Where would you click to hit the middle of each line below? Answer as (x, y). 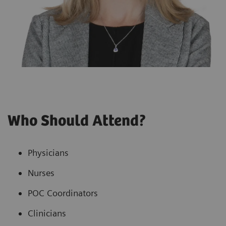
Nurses (42, 173)
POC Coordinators (64, 193)
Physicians (49, 152)
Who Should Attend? (77, 121)
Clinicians (47, 213)
